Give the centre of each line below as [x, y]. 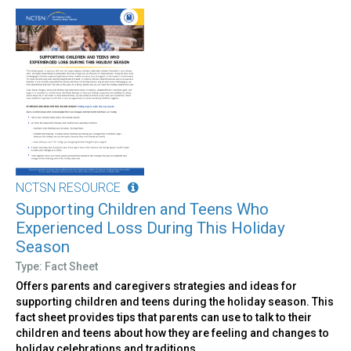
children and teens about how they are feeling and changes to [172, 333]
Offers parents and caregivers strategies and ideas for [156, 286]
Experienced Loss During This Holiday [150, 228]
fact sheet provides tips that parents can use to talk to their [164, 318]
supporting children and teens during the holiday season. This [175, 302]
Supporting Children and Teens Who [142, 210]
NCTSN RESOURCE [68, 188]
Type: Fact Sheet [57, 267]
